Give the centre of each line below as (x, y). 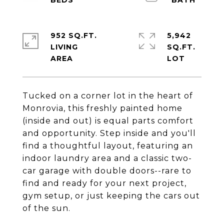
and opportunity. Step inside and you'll (109, 133)
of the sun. (46, 208)
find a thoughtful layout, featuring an (108, 146)
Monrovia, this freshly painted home (102, 108)
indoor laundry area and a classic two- (107, 158)
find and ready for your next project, (104, 183)
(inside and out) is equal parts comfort (108, 121)
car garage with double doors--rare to (107, 171)
